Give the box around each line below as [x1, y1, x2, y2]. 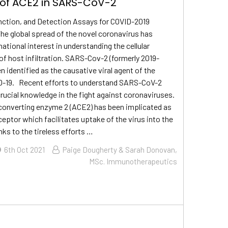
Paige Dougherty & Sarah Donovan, [62, 145, 177, 154]
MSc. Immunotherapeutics [89, 156, 177, 166]
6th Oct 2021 [4, 145, 45, 154]
